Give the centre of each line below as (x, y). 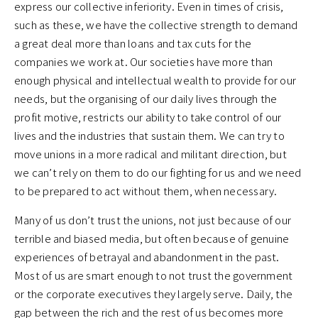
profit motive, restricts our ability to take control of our (148, 117)
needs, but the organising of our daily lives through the (146, 99)
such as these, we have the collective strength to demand (156, 25)
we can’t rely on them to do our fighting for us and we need (158, 172)
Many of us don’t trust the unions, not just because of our (153, 220)
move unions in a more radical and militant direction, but (150, 154)
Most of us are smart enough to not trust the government (154, 275)
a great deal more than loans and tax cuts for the (133, 43)
